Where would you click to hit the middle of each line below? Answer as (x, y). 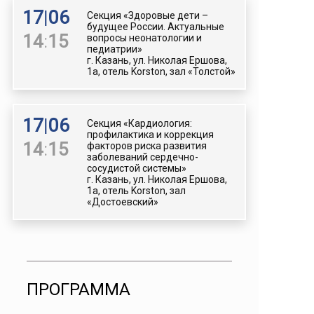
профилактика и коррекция (150, 135)
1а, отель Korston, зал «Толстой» (161, 71)
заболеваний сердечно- (143, 157)
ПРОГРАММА (78, 289)
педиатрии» (115, 49)
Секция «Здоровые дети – (148, 15)
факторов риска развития (147, 146)
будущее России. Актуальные (156, 27)
